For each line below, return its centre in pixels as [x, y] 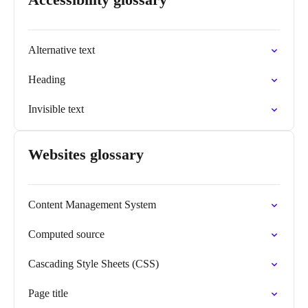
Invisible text [56, 109]
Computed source [66, 234]
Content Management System [92, 205]
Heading [47, 79]
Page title [48, 293]
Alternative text [62, 50]
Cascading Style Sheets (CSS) [93, 264]
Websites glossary [86, 154]
